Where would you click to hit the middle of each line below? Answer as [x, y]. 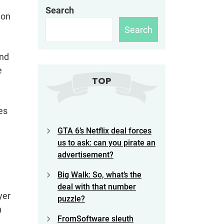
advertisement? [85, 155]
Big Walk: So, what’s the [99, 175]
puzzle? [71, 199]
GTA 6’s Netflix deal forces [104, 131]
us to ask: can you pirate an [106, 143]
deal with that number [97, 187]
